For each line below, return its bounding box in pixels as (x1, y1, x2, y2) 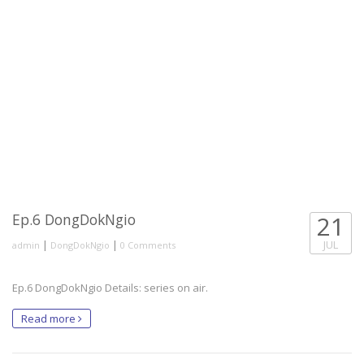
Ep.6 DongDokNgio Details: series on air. (12, 280, 208, 295)
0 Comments (120, 239, 175, 251)
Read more (21, 311, 78, 326)
